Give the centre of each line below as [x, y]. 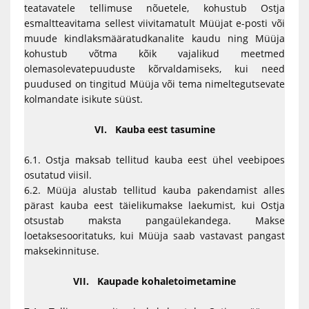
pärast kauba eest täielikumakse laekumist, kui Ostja [154, 205]
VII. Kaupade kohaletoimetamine [154, 281]
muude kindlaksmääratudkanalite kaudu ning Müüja [154, 38]
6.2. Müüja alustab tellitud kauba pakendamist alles [154, 190]
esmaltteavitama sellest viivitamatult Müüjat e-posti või [154, 23]
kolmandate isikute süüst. [85, 99]
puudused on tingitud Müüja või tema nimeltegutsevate [154, 84]
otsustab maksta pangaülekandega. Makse [154, 220]
